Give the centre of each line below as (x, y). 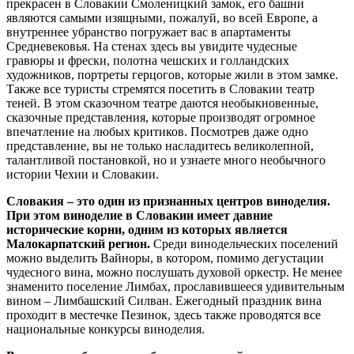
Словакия (35, 201)
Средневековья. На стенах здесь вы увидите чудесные (152, 46)
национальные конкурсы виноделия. (105, 329)
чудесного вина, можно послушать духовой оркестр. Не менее (174, 272)
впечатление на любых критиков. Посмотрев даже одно (157, 132)
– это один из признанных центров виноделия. (197, 201)
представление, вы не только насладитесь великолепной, (160, 146)
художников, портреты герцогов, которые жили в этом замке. (172, 75)
